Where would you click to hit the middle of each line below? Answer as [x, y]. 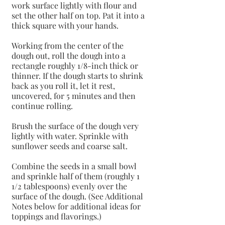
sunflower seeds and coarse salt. [70, 146]
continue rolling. [42, 105]
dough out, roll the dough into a [70, 55]
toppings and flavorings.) [57, 216]
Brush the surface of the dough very [76, 126]
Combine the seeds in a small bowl [75, 166]
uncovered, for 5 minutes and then [75, 95]
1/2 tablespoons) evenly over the [70, 186]
